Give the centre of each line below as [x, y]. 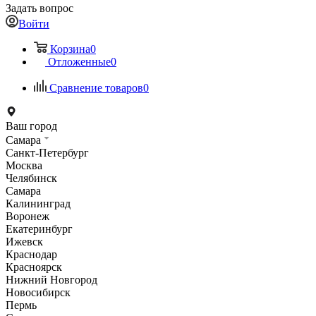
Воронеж [28, 216]
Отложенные [79, 62]
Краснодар [31, 254]
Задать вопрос [39, 8]
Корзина [70, 49]
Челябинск [31, 178]
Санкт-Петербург [47, 153]
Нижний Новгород [51, 280]
